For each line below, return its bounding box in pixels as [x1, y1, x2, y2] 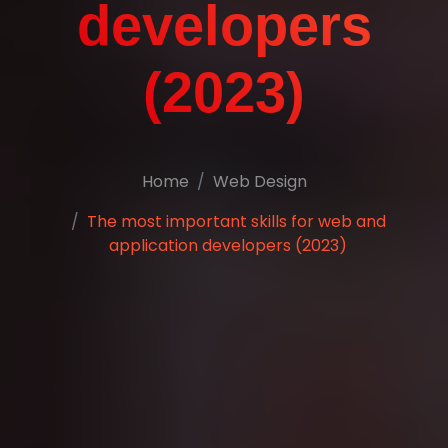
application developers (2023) [109, 233, 347, 257]
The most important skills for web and [86, 209, 386, 233]
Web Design [212, 169, 307, 193]
